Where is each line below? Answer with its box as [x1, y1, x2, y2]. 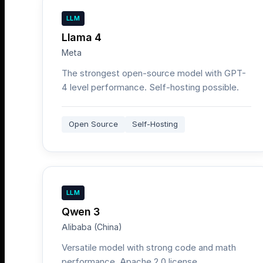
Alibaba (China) [62, 222, 122, 232]
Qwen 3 [62, 205, 100, 218]
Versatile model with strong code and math [62, 242, 236, 253]
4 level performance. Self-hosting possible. [62, 82, 239, 93]
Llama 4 [62, 31, 102, 43]
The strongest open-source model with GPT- [62, 68, 246, 79]
